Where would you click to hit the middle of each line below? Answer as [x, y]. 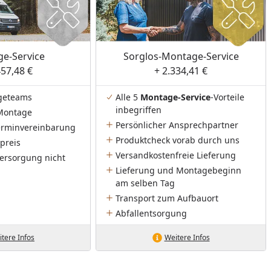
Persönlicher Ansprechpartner [177, 125]
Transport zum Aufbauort [167, 198]
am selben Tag [145, 183]
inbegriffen [139, 109]
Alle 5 [128, 97]
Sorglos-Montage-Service [181, 56]
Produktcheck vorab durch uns [178, 140]
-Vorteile [228, 97]
